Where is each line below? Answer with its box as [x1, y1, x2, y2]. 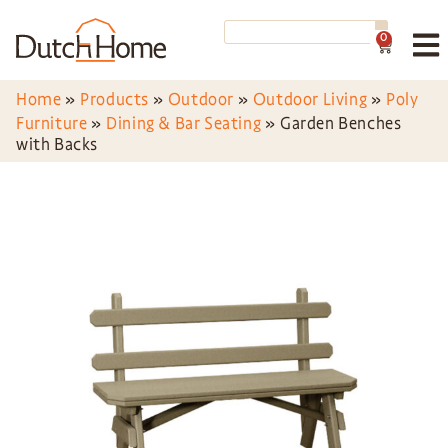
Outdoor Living [252, 89, 368, 110]
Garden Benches [280, 113, 402, 134]
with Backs [16, 134, 98, 155]
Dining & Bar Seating [106, 113, 262, 134]
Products [80, 89, 150, 110]
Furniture [16, 113, 88, 134]
